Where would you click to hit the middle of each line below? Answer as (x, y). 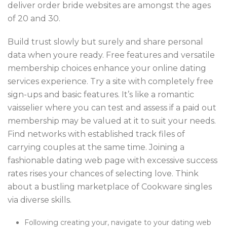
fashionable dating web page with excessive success (112, 160)
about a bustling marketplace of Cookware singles (110, 187)
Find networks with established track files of (96, 134)
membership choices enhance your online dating (107, 68)
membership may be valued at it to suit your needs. (112, 121)
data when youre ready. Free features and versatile (111, 55)
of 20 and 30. (34, 18)
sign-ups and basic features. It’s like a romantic (101, 94)
